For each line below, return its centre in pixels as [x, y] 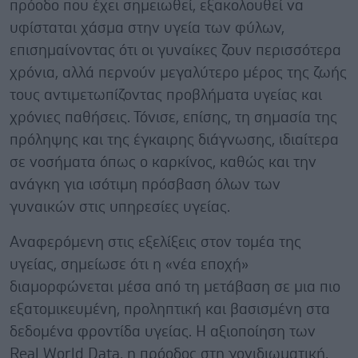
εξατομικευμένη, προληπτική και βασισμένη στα [170, 309]
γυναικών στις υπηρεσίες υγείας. [122, 207]
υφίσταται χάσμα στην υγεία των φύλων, [147, 28]
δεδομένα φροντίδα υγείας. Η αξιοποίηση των [163, 332]
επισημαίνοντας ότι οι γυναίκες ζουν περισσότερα [175, 50]
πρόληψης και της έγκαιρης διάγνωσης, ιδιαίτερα [174, 140]
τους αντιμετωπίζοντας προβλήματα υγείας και [166, 95]
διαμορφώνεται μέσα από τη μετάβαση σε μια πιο [175, 287]
